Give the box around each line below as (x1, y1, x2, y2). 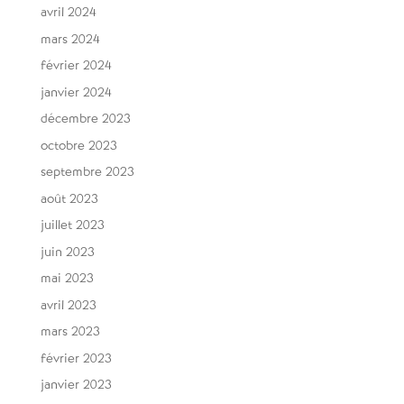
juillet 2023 (40, 216, 105, 234)
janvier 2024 (40, 83, 112, 100)
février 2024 (40, 57, 112, 74)
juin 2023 (40, 243, 95, 260)
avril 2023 (40, 296, 96, 313)
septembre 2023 (40, 163, 134, 180)
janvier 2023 (40, 376, 112, 393)
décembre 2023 (40, 110, 131, 127)
